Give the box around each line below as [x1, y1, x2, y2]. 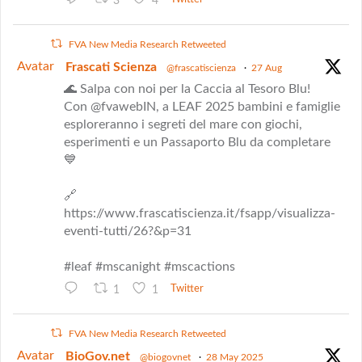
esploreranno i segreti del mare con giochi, [64, 118, 302, 132]
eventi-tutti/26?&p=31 [64, 225, 192, 238]
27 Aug [251, 63, 282, 74]
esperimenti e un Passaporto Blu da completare [64, 136, 330, 149]
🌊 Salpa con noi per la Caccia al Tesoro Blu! [64, 82, 310, 96]
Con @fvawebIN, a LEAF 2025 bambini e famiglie [64, 100, 340, 114]
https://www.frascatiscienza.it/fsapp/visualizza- [64, 207, 335, 221]
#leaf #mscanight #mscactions [64, 260, 235, 274]
